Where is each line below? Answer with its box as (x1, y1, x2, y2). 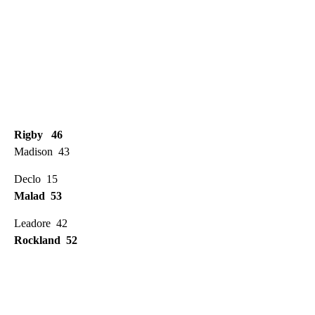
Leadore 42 (14, 217, 67, 229)
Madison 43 (14, 145, 70, 157)
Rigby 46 (14, 128, 63, 141)
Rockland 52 (14, 233, 77, 246)
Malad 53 (14, 189, 62, 202)
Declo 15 (14, 172, 58, 185)
